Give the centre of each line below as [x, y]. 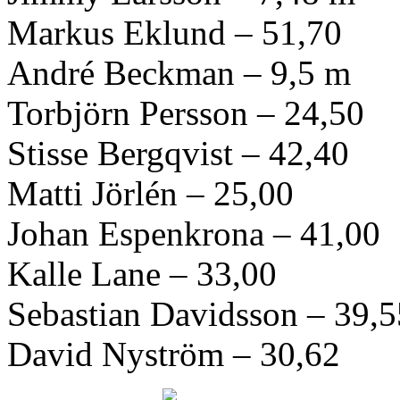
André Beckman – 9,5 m [179, 72]
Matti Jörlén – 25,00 [150, 193]
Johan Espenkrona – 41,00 [194, 233]
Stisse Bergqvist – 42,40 [178, 153]
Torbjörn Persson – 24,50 [186, 112]
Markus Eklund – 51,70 [175, 32]
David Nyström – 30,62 [174, 354]
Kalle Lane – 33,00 [142, 273]
